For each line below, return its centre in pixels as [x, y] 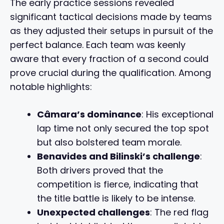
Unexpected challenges [93, 212]
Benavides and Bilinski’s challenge [118, 156]
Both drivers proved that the [100, 170]
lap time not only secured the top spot [123, 128]
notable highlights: [51, 87]
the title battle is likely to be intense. [116, 198]
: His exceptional [177, 114]
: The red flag [179, 212]
